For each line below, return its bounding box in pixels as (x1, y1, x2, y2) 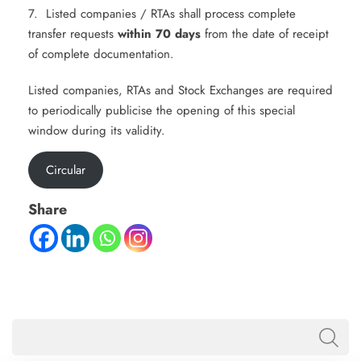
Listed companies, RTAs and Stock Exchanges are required (28, 81, 333, 99)
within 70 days (118, 24, 201, 43)
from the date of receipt (201, 24, 329, 43)
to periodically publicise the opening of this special (28, 101, 295, 119)
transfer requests (28, 24, 118, 43)
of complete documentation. (28, 44, 174, 63)
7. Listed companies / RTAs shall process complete (28, 4, 296, 23)
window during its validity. (28, 121, 165, 139)
